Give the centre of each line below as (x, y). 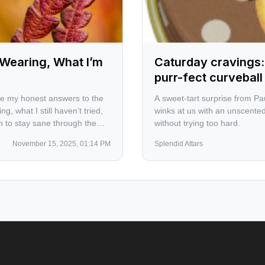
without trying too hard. (197, 123)
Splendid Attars (179, 144)
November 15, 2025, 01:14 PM (62, 144)
